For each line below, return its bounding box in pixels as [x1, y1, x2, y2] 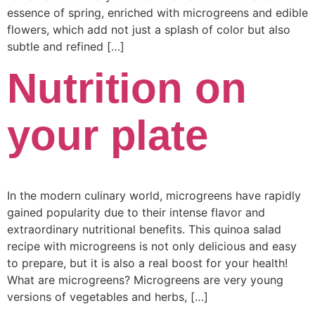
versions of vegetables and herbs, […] [7, 290, 208, 304]
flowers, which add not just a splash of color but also [7, 22, 290, 37]
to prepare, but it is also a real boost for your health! [7, 256, 288, 271]
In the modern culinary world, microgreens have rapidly [7, 188, 301, 203]
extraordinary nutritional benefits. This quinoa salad [7, 222, 281, 237]
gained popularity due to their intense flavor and [7, 205, 265, 220]
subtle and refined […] [7, 39, 124, 53]
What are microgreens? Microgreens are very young [7, 273, 283, 288]
